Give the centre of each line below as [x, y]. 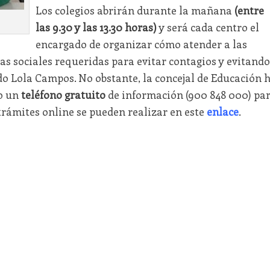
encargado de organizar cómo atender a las [141, 44]
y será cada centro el [208, 27]
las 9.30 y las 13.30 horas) [96, 27]
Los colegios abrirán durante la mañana [135, 11]
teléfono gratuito [63, 95]
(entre [249, 11]
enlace [222, 112]
